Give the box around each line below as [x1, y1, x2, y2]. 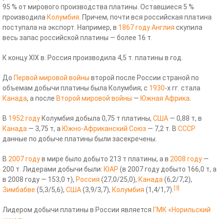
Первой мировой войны [14, 73, 89, 82]
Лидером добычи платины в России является [2, 205, 153, 214]
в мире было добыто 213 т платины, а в [40, 154, 170, 163]
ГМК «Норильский [153, 205, 211, 214]
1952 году [8, 114, 40, 122]
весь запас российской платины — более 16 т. [2, 33, 153, 42]
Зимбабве [2, 185, 35, 194]
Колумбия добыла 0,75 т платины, [40, 114, 153, 122]
